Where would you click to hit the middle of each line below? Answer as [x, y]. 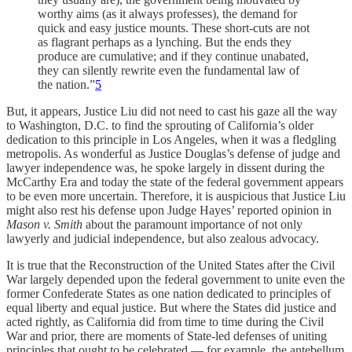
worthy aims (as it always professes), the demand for [167, 13]
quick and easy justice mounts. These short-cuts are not [174, 27]
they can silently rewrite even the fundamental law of [169, 70]
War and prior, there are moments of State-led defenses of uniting [167, 335]
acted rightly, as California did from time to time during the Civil [165, 321]
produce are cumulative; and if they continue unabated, [173, 56]
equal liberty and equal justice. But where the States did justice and [171, 307]
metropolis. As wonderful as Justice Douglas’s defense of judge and [173, 153]
